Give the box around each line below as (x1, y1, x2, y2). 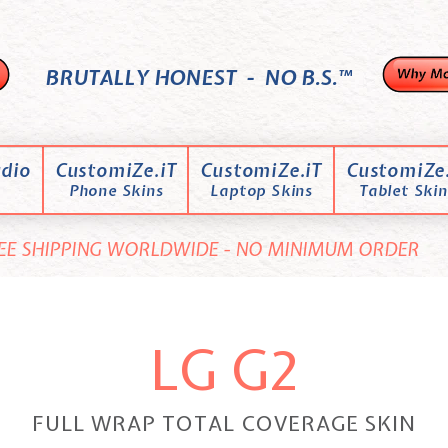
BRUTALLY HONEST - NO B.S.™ (39, 63, 352, 91)
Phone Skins (68, 181, 163, 201)
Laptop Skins (210, 181, 313, 201)
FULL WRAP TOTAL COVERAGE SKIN (32, 409, 416, 437)
